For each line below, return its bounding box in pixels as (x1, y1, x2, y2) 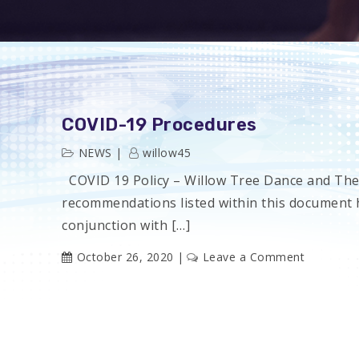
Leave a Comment (202, 249, 305, 264)
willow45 (143, 145, 191, 160)
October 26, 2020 (76, 249, 174, 264)
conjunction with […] (62, 216, 190, 234)
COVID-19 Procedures (62, 114, 257, 135)
